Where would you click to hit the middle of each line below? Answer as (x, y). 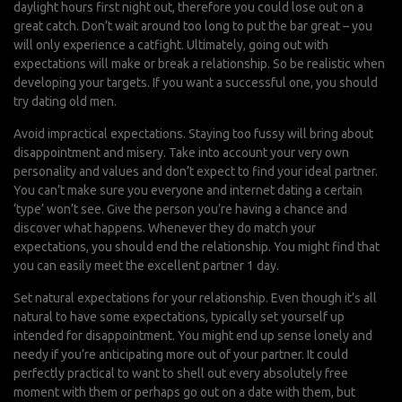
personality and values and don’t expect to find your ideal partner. (196, 171)
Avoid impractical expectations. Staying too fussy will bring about (193, 134)
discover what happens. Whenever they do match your (165, 228)
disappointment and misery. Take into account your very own (181, 153)
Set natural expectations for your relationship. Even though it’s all (195, 298)
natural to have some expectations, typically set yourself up (179, 317)
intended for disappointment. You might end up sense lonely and (193, 336)
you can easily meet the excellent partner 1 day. (146, 266)
